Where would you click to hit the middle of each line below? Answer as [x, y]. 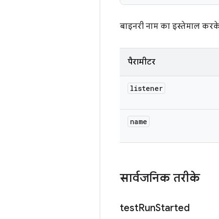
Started [173, 208]
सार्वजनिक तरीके [160, 178]
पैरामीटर [142, 62]
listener [146, 88]
